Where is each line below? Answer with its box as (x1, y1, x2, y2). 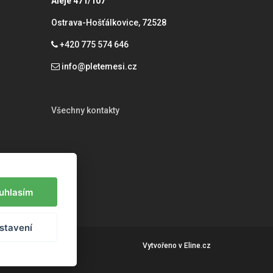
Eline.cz (184, 241, 211, 250)
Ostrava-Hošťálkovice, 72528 (51, 18, 166, 27)
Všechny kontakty (51, 105, 119, 115)
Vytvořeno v (143, 241, 184, 250)
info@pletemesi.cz (59, 62, 137, 71)
